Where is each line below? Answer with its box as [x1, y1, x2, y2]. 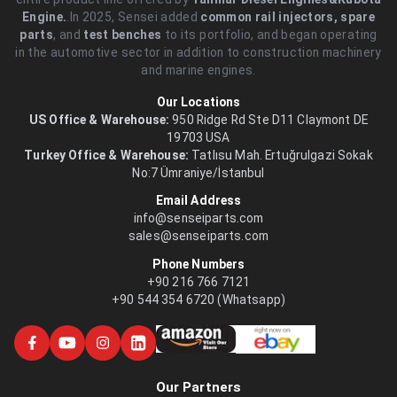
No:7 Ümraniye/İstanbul [132, 165, 265, 180]
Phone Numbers [152, 256, 245, 271]
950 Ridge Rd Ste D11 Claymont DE [169, 112, 368, 127]
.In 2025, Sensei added [66, 10, 201, 25]
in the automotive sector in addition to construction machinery [15, 45, 382, 60]
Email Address [155, 193, 242, 208]
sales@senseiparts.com [128, 229, 269, 244]
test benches [83, 27, 162, 43]
